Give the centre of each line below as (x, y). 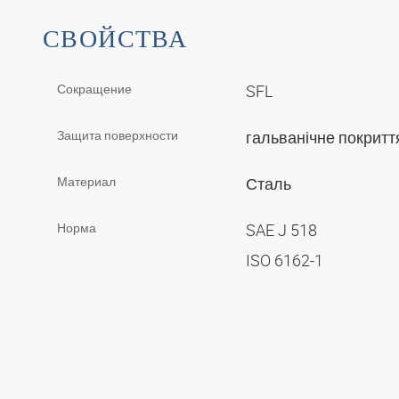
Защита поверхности (118, 135)
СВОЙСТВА (115, 37)
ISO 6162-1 (286, 261)
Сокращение (94, 89)
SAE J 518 (283, 230)
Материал (86, 182)
